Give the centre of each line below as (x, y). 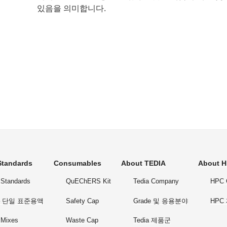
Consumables (78, 163)
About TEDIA (143, 163)
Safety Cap (82, 201)
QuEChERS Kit (88, 181)
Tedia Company (156, 181)
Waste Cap (82, 220)
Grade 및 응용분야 (161, 201)
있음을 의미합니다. (72, 9)
